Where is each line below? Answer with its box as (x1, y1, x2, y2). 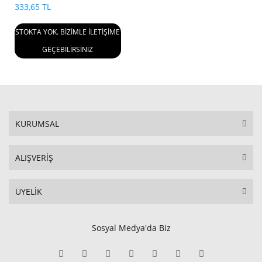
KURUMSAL (15, 118, 59, 129)
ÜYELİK (15, 185, 42, 197)
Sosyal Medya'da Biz (91, 222, 171, 233)
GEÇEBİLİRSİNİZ (42, 44, 94, 54)
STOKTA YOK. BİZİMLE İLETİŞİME (15, 26, 120, 37)
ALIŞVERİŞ (15, 151, 53, 163)
